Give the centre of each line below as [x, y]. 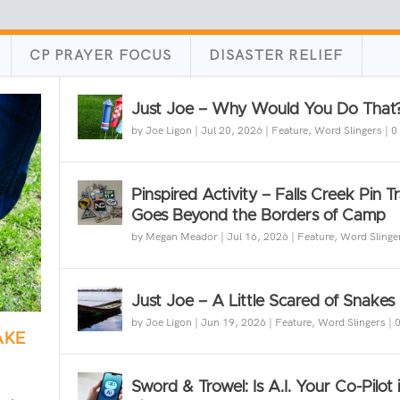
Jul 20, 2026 [231, 131]
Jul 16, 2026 [257, 237]
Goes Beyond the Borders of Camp [258, 217]
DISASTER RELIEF [276, 55]
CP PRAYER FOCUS [100, 55]
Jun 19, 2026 [233, 323]
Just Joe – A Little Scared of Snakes [262, 302]
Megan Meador [181, 237]
